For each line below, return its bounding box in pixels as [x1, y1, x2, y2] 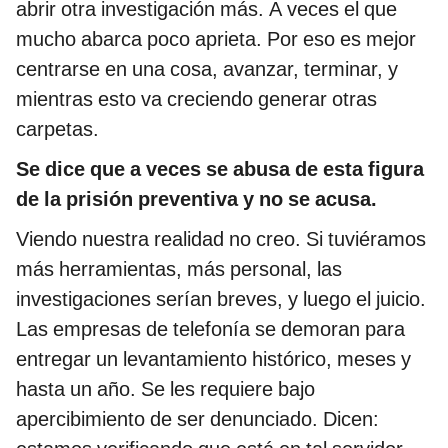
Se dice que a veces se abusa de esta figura [16, 157, 424, 182]
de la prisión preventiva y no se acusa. [16, 187, 377, 212]
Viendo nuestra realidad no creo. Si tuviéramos [16, 227, 426, 252]
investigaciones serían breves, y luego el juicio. [16, 287, 426, 312]
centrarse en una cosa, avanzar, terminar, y [16, 57, 398, 82]
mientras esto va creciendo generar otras [16, 87, 377, 112]
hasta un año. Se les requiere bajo [16, 377, 315, 402]
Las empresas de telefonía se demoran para [16, 317, 405, 342]
